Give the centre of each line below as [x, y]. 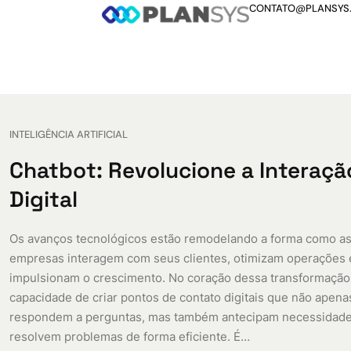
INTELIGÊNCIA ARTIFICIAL [68, 134]
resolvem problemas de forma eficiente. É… [129, 336]
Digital [43, 199]
